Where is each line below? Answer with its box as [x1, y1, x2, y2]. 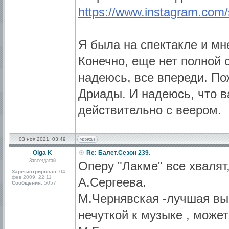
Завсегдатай [29, 158, 56, 163]
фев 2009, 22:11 [12, 174, 52, 180]
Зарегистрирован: [12, 169, 58, 174]
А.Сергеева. [78, 175, 146, 189]
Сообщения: [12, 180, 42, 186]
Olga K [33, 149, 52, 156]
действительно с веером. [78, 103, 221, 117]
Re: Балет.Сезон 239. [85, 149, 150, 156]
